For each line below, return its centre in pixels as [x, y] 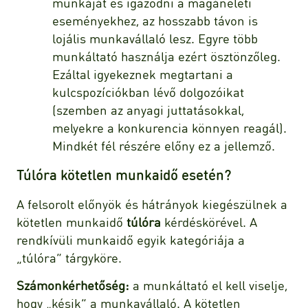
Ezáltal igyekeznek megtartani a [143, 74]
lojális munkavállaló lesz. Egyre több [155, 38]
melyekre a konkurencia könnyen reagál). [169, 128]
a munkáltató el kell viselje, [208, 285]
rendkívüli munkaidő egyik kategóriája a [131, 239]
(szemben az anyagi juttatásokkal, [148, 110]
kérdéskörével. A [209, 221]
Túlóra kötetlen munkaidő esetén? [124, 175]
